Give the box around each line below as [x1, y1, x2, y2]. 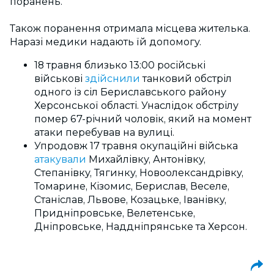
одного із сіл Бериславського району [34, 86, 226, 98]
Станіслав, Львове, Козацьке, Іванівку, [34, 194, 226, 206]
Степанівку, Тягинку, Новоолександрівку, [34, 167, 243, 179]
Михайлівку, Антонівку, [86, 154, 206, 165]
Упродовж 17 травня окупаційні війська [34, 140, 238, 152]
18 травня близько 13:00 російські [34, 59, 206, 71]
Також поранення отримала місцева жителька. [10, 23, 250, 34]
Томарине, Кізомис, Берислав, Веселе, [34, 180, 229, 192]
